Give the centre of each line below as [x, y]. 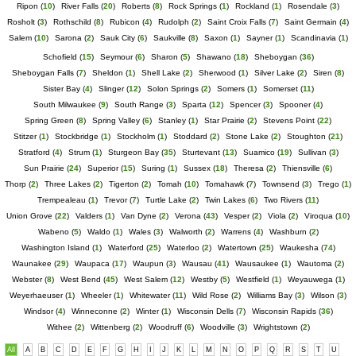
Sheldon [108, 73]
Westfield [252, 279]
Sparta [194, 104]
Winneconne [94, 311]
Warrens [236, 232]
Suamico [259, 152]
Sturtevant [201, 152]
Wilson [323, 295]
